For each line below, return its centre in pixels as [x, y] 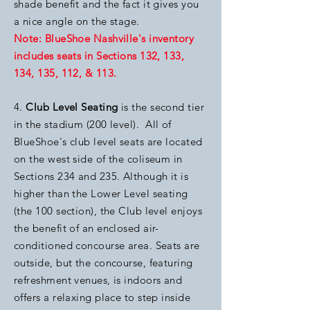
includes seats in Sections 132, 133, [99, 56]
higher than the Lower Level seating [101, 193]
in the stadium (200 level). [78, 124]
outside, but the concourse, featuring [103, 263]
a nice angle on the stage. [79, 21]
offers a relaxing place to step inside [102, 297]
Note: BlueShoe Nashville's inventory [104, 38]
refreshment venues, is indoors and [98, 280]
